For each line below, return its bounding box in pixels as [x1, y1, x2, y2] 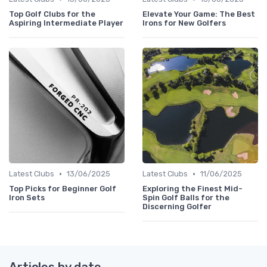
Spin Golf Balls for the [142, 193, 229, 203]
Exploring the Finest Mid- [142, 184, 243, 194]
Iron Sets [9, 193, 45, 203]
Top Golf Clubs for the [9, 10, 95, 19]
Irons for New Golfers [142, 18, 226, 28]
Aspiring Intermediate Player [9, 18, 123, 28]
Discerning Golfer [142, 202, 212, 212]
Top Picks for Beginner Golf [9, 184, 116, 194]
